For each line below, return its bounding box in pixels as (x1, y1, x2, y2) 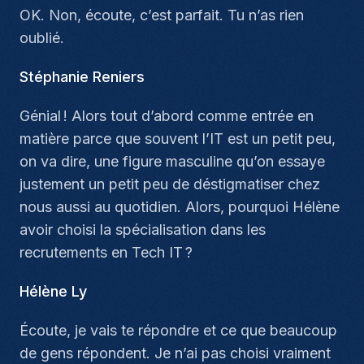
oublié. (19, 29, 64, 46)
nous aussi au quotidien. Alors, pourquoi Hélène (19, 198, 340, 215)
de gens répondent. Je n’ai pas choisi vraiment (19, 344, 331, 362)
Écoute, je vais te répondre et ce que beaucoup (19, 322, 337, 339)
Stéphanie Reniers (19, 68, 145, 85)
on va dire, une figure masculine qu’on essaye (19, 153, 325, 170)
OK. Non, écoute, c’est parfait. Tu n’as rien (19, 6, 304, 24)
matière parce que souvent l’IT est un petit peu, (19, 130, 336, 147)
